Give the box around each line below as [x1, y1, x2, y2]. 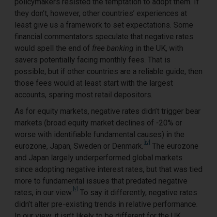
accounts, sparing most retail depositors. [15, 90, 153, 99]
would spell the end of [15, 43, 92, 53]
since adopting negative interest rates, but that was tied [15, 164, 202, 174]
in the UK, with [134, 43, 183, 53]
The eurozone [150, 141, 199, 151]
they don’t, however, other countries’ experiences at [15, 8, 187, 18]
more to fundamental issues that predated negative [15, 176, 187, 186]
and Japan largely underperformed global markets [15, 153, 183, 162]
